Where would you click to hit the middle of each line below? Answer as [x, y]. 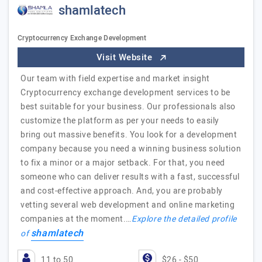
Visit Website [125, 57]
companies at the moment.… [76, 219]
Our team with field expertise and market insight [115, 79]
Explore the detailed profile [184, 219]
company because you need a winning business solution [131, 149]
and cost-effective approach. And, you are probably [122, 191]
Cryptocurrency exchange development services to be [126, 93]
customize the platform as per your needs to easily [120, 121]
